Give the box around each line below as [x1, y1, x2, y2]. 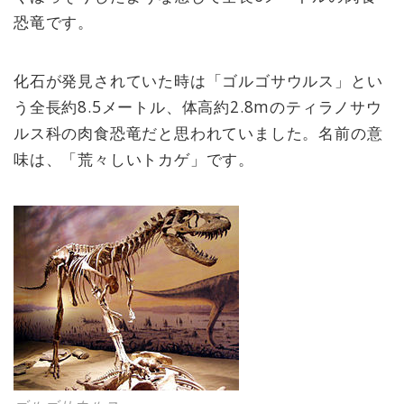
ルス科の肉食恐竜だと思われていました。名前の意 [14, 122, 383, 144]
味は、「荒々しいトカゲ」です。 [14, 148, 254, 170]
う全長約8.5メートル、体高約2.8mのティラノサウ [14, 96, 382, 118]
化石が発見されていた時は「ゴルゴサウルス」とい [14, 69, 383, 92]
